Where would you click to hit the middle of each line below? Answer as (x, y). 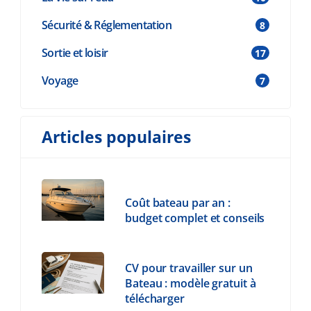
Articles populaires (116, 137)
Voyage (60, 80)
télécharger (155, 299)
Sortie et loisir (75, 52)
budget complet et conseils (195, 218)
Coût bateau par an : (178, 203)
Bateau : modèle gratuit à (191, 284)
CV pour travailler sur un (189, 268)
